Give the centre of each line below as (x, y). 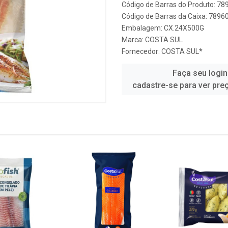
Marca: (133, 40)
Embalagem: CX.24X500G (163, 28)
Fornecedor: (141, 51)
